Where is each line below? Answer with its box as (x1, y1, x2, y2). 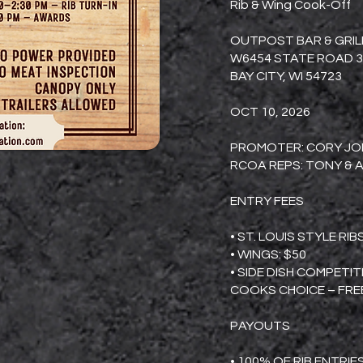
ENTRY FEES (230, 194, 304, 207)
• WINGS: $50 (230, 248, 306, 261)
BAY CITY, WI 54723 (230, 70, 342, 83)
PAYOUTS (230, 319, 290, 332)
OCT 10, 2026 (230, 105, 310, 118)
